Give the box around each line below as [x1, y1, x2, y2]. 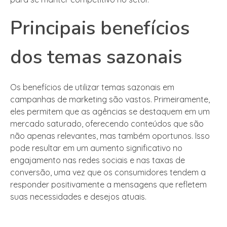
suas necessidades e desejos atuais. [10, 192, 146, 202]
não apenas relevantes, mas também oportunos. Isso [10, 131, 210, 141]
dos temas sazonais [10, 44, 182, 70]
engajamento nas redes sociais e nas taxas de [10, 155, 185, 166]
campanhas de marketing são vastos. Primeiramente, [10, 94, 210, 105]
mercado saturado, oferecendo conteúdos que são [10, 119, 204, 129]
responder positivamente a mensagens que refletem [10, 179, 207, 190]
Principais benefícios [10, 15, 190, 42]
